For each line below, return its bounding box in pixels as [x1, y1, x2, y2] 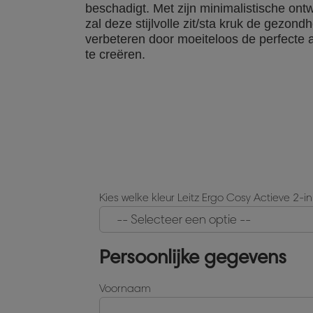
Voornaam [99, 282, 151, 295]
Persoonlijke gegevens [99, 245, 286, 268]
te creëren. [85, 47, 145, 61]
